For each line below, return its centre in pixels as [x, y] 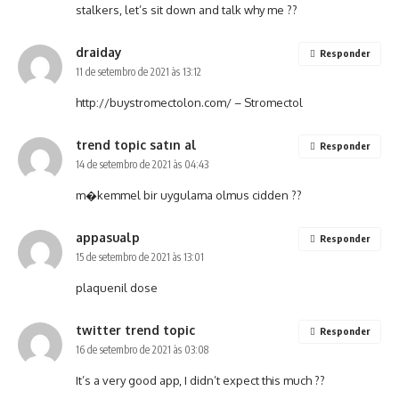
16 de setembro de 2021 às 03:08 [142, 350]
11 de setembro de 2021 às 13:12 [138, 72]
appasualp [108, 237]
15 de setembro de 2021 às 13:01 [140, 257]
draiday [99, 52]
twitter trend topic [135, 330]
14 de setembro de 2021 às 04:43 [142, 164]
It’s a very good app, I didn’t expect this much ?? [200, 380]
